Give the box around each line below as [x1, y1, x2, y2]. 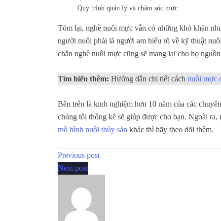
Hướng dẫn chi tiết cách [109, 74, 187, 83]
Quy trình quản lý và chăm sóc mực [77, 4, 178, 12]
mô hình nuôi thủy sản [58, 125, 127, 134]
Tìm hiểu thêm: [58, 74, 109, 83]
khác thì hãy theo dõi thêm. [127, 125, 214, 134]
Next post [58, 164, 88, 173]
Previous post [58, 151, 100, 160]
